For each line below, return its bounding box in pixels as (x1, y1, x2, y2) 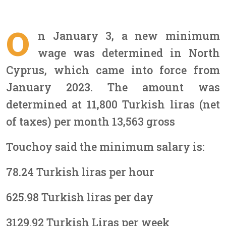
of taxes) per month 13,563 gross (6, 114, 175, 129)
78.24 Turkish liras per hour (6, 164, 154, 179)
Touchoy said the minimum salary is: (6, 139, 204, 154)
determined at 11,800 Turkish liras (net (6, 97, 220, 111)
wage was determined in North (38, 45, 220, 60)
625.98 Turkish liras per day (6, 190, 153, 204)
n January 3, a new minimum (38, 28, 220, 43)
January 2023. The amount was (6, 80, 220, 94)
